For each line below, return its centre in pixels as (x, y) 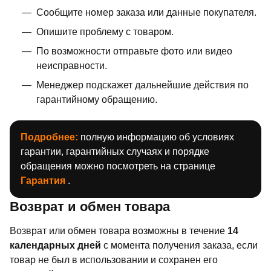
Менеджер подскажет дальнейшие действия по (142, 85)
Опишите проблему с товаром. (105, 31)
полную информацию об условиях (156, 137)
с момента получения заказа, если (179, 245)
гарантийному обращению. (97, 99)
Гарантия (44, 180)
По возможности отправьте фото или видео (134, 51)
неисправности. (72, 65)
